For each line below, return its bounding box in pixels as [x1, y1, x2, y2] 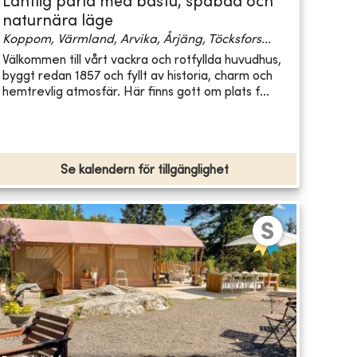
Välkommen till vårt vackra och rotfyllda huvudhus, [2, 53, 281, 67]
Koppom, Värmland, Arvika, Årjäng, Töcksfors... [2, 33, 271, 47]
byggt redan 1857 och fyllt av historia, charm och [2, 69, 273, 83]
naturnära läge [2, 14, 113, 30]
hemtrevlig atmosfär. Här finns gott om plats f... [2, 85, 269, 99]
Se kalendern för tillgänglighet [60, 164, 229, 178]
